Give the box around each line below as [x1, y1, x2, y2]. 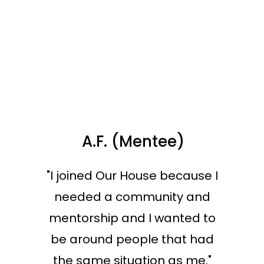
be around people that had [50, 231, 214, 247]
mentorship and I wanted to [48, 210, 216, 226]
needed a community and [54, 189, 210, 205]
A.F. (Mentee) [81, 131, 184, 152]
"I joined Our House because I [46, 167, 218, 184]
